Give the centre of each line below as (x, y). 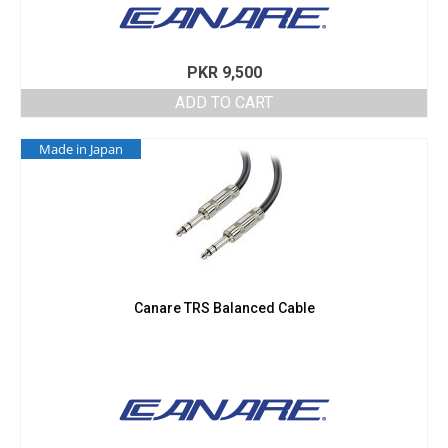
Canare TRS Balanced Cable (224, 308)
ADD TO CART (224, 103)
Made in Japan (81, 149)
